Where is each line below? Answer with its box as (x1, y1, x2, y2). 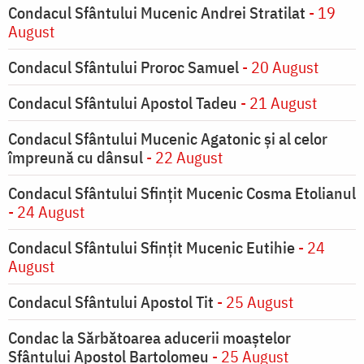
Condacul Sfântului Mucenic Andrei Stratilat (8, 2, 305, 24)
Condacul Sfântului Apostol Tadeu (8, 92, 237, 115)
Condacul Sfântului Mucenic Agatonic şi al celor (8, 128, 327, 150)
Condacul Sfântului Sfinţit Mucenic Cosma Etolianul (8, 182, 356, 205)
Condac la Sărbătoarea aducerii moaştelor (8, 327, 291, 349)
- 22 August (143, 146, 223, 169)
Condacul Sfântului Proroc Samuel (8, 56, 239, 79)
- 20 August (239, 56, 318, 79)
